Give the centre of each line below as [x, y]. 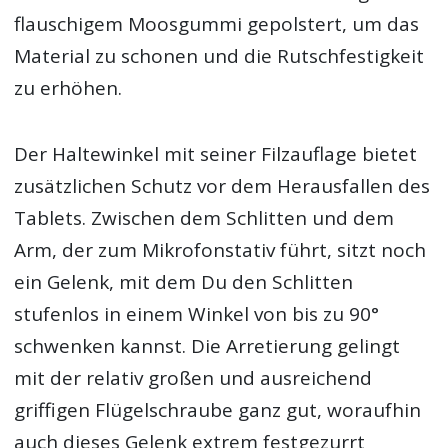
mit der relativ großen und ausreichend [193, 377]
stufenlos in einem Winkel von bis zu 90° [197, 313]
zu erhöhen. [68, 87]
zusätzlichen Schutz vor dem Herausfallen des [222, 185]
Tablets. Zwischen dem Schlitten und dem [204, 217]
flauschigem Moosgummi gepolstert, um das [217, 23]
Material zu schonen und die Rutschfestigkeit [219, 55]
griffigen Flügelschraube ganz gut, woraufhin [218, 409]
